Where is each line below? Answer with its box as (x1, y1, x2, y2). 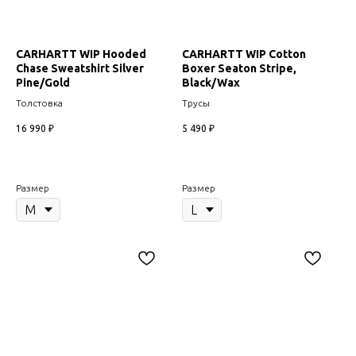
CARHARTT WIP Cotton (182, 47, 306, 60)
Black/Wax (182, 75, 240, 89)
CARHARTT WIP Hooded (16, 47, 146, 60)
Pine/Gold (16, 75, 70, 89)
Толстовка (16, 97, 63, 108)
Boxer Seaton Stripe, (182, 61, 296, 75)
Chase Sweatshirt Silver (16, 61, 144, 75)
